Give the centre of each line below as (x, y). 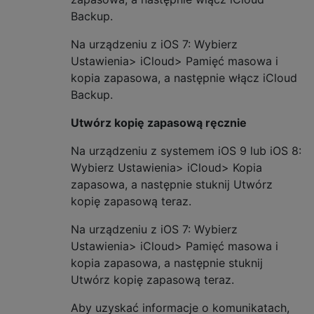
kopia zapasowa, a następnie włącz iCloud (184, 77)
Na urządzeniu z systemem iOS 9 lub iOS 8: (186, 150)
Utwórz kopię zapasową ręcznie (159, 122)
